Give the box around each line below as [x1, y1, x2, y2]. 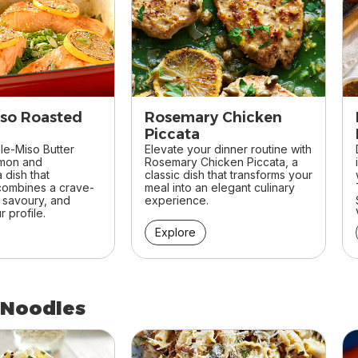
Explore [155, 225, 196, 240]
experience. [145, 193, 209, 208]
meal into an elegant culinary [145, 181, 295, 195]
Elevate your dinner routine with [145, 142, 312, 157]
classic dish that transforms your [145, 168, 312, 182]
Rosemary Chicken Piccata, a [145, 155, 298, 169]
